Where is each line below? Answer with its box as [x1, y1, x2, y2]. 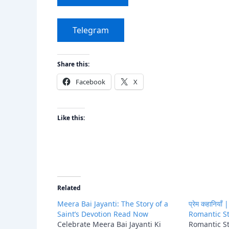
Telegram [73, 24, 109, 36]
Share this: [57, 59, 89, 68]
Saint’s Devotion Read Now [57, 209, 148, 219]
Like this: [57, 113, 85, 122]
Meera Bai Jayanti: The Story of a [57, 198, 168, 209]
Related [57, 183, 81, 192]
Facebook [76, 77, 105, 86]
